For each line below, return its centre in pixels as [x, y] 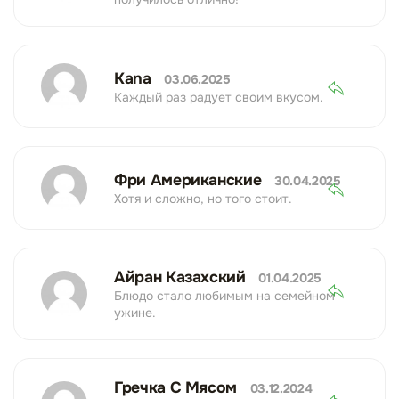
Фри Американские [190, 179]
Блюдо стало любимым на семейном [224, 296]
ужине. [135, 313]
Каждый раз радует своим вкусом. [219, 97]
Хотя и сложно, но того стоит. [203, 198]
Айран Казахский [182, 277]
